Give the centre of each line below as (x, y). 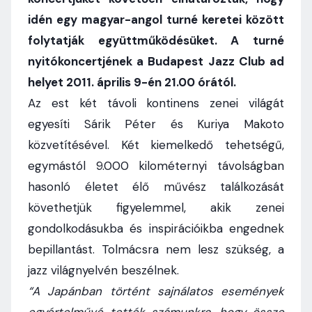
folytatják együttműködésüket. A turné (156, 40)
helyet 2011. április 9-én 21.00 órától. (132, 82)
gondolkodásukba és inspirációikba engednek (156, 228)
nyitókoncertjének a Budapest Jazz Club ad (156, 61)
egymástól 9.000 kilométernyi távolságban (156, 166)
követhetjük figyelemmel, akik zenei (156, 208)
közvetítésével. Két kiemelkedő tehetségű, (156, 145)
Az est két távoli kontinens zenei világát (156, 103)
